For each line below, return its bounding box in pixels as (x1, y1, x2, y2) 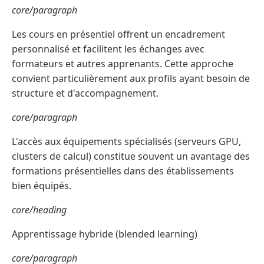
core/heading (12, 203, 67, 217)
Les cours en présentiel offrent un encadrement (12, 28, 225, 41)
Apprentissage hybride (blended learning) (12, 227, 197, 241)
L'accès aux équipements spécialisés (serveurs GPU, (12, 135, 241, 148)
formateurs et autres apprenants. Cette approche (12, 57, 233, 71)
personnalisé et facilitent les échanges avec (12, 42, 204, 56)
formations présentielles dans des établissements (12, 164, 234, 178)
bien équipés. (12, 179, 71, 193)
